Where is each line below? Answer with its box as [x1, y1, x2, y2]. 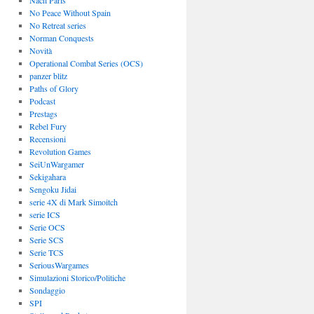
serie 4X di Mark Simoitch [29, 196, 118, 207]
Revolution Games [29, 146, 91, 157]
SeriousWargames [29, 259, 89, 271]
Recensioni [29, 133, 66, 144]
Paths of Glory [29, 83, 78, 94]
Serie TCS [29, 247, 64, 258]
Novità [29, 45, 52, 56]
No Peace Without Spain [29, 7, 111, 18]
